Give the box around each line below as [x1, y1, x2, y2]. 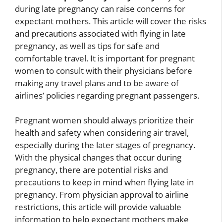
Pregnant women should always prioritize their [15, 114, 194, 126]
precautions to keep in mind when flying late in [15, 176, 194, 188]
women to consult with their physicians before [15, 64, 192, 76]
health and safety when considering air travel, [15, 127, 189, 139]
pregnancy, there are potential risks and [15, 164, 168, 176]
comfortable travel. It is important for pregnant [15, 52, 195, 64]
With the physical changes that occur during [15, 152, 181, 164]
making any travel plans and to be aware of [15, 77, 179, 89]
